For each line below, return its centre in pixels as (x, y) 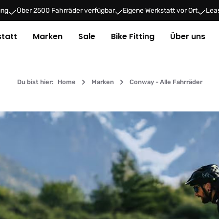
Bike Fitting (133, 36)
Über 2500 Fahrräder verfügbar (66, 11)
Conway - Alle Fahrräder (166, 82)
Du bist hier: (35, 82)
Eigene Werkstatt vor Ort (160, 11)
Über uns (188, 36)
